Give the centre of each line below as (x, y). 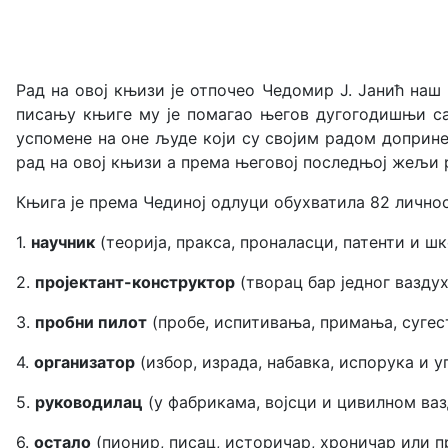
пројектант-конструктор (135, 281)
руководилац (89, 401)
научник (63, 241)
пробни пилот (91, 321)
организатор (84, 361)
